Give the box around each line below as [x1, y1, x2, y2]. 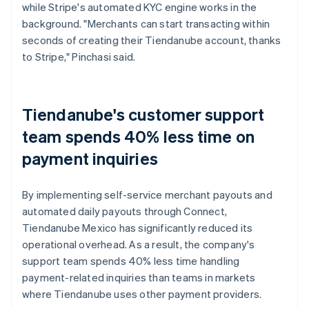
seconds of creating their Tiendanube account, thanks [22, 32, 281, 47]
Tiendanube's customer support [22, 103, 264, 125]
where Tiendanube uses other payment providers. [22, 286, 262, 301]
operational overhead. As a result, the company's [22, 237, 255, 251]
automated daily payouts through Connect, [22, 203, 227, 218]
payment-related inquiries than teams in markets [22, 270, 256, 284]
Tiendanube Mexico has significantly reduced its [22, 220, 253, 235]
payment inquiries [22, 147, 158, 169]
